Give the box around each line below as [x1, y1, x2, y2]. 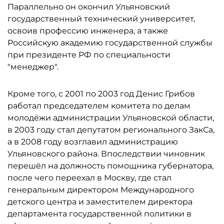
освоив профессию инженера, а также [7, 26, 168, 35]
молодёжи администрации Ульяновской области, [7, 113, 214, 122]
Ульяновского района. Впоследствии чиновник [7, 149, 205, 158]
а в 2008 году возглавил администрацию [7, 137, 178, 146]
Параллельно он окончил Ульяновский [7, 2, 170, 11]
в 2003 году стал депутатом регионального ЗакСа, [7, 125, 214, 134]
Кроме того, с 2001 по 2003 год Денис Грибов [7, 89, 195, 98]
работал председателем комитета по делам [7, 101, 190, 110]
